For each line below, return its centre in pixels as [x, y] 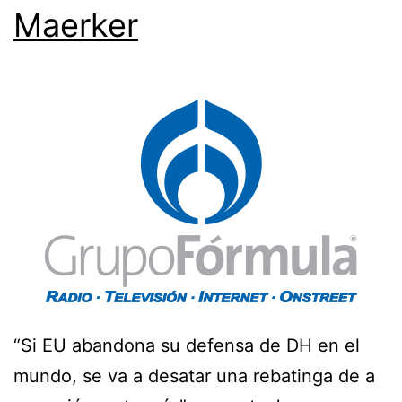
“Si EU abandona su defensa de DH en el [187, 345]
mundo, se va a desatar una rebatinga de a [194, 376]
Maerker [76, 25]
